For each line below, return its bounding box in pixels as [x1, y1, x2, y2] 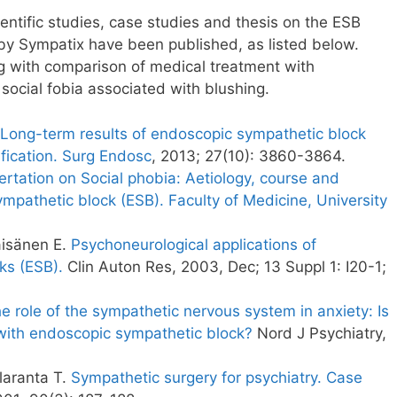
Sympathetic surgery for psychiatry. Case [71, 368, 362, 386]
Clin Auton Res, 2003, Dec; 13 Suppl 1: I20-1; [63, 257, 386, 276]
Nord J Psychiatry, [253, 323, 386, 342]
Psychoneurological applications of [71, 235, 316, 253]
